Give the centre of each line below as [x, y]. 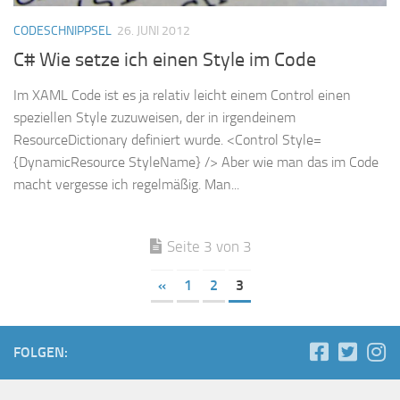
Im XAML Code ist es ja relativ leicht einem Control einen [182, 96]
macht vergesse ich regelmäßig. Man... [126, 185]
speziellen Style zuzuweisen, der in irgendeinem [154, 118]
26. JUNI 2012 [154, 31]
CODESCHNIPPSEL [62, 31]
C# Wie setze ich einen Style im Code [165, 60]
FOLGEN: [41, 353]
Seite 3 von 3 [209, 247]
